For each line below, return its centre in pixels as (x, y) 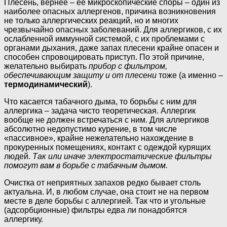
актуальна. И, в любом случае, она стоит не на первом (106, 192)
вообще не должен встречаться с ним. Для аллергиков (107, 120)
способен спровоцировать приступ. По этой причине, (104, 57)
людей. (18, 156)
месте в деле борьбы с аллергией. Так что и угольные (105, 201)
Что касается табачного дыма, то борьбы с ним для (100, 101)
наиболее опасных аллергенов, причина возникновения (110, 11)
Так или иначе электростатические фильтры (122, 156)
